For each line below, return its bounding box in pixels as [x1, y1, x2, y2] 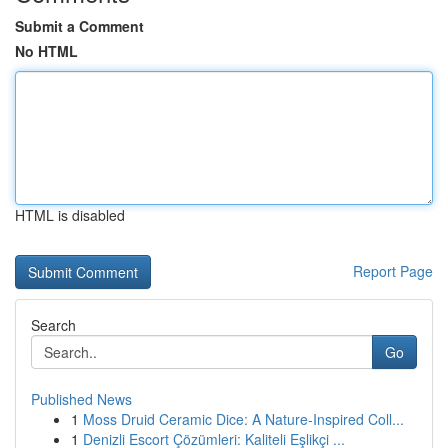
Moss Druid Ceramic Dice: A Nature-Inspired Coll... [83, 409, 404, 429]
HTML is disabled [15, 205, 125, 225]
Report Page [353, 261, 433, 281]
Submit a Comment [15, 16, 144, 36]
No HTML [15, 41, 78, 61]
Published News [31, 389, 132, 409]
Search [31, 315, 76, 335]
